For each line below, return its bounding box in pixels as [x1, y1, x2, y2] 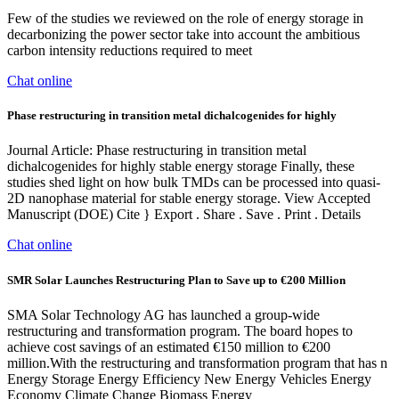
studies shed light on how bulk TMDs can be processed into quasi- [7, 175, 380, 191]
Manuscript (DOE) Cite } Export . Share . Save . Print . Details [7, 207, 361, 223]
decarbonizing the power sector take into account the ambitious [7, 27, 360, 43]
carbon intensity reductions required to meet [7, 43, 252, 59]
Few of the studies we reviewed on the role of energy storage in [7, 11, 363, 27]
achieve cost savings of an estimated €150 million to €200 [7, 338, 330, 354]
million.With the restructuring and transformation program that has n [7, 354, 387, 370]
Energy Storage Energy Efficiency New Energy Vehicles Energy [7, 370, 371, 387]
